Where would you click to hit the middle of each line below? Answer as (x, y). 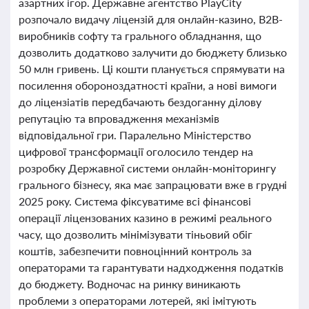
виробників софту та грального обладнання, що (140, 36)
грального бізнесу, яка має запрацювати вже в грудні (153, 185)
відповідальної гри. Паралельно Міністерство (135, 135)
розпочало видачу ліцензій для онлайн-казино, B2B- (151, 19)
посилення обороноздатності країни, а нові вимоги (148, 85)
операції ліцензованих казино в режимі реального (145, 218)
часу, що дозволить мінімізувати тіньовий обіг (136, 234)
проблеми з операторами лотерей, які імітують (138, 300)
